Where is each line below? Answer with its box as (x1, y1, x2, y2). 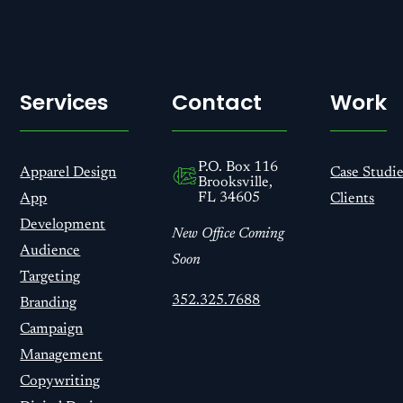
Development (20, 218, 106, 233)
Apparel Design (20, 166, 117, 181)
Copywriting (20, 374, 101, 390)
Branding (20, 296, 77, 311)
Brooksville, (197, 175, 273, 191)
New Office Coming (172, 226, 285, 241)
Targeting (20, 270, 81, 285)
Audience (20, 244, 81, 259)
